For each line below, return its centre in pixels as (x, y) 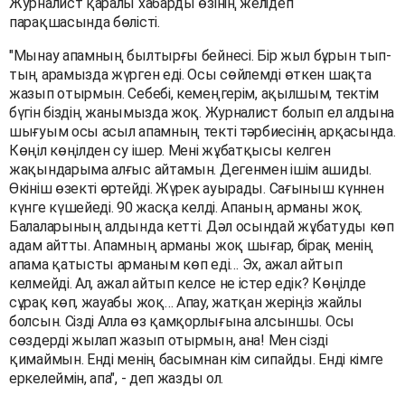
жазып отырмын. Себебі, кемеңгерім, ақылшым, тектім (194, 93)
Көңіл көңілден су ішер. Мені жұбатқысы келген (170, 150)
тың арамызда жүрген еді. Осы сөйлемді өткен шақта (190, 74)
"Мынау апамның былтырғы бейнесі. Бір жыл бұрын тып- (200, 55)
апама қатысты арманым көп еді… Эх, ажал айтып (176, 264)
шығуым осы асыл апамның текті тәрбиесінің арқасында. (202, 131)
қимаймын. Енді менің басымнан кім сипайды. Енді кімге (197, 359)
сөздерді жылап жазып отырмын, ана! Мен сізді (169, 340)
